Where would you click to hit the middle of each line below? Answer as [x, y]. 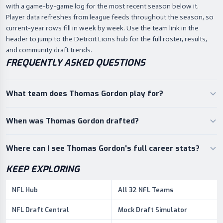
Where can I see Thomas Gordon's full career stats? [103, 148]
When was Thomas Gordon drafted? [72, 121]
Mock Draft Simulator [152, 210]
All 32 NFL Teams [145, 190]
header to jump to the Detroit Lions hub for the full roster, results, [107, 39]
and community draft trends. [49, 50]
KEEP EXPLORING [43, 169]
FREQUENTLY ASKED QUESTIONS [76, 63]
